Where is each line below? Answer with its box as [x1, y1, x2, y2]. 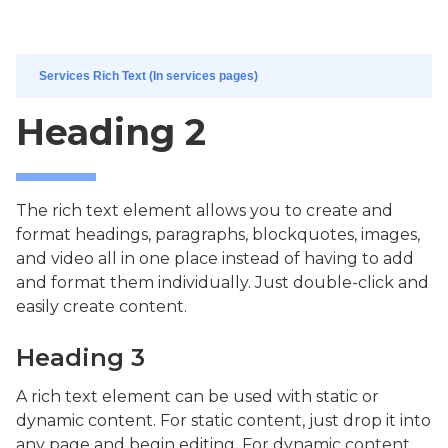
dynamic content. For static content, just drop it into [16, 410, 431, 430]
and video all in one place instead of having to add [16, 248, 414, 268]
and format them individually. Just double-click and [16, 272, 429, 292]
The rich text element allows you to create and [16, 200, 393, 220]
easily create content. [16, 296, 187, 316]
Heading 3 [16, 342, 145, 372]
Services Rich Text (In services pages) [38, 68, 258, 83]
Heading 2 [16, 110, 206, 155]
